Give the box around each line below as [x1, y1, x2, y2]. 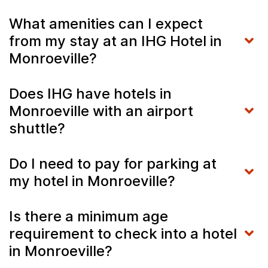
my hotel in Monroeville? [9, 172, 175, 190]
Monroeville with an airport [9, 102, 193, 120]
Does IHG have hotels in [9, 84, 172, 102]
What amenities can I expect [9, 14, 203, 32]
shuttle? [9, 119, 65, 137]
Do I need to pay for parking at [9, 154, 217, 172]
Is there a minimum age [9, 207, 168, 225]
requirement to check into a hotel [9, 224, 237, 242]
